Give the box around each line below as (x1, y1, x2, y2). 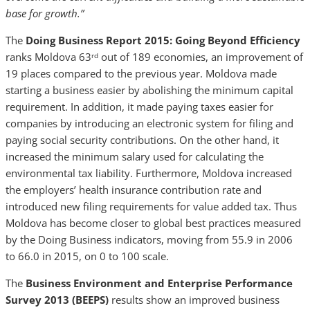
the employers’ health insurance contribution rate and (6, 183, 262, 197)
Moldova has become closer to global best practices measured (6, 216, 301, 230)
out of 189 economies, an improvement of (98, 50, 303, 64)
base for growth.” (6, 6, 84, 20)
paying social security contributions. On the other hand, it (6, 133, 279, 147)
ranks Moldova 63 (6, 50, 91, 64)
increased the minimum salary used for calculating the (6, 149, 264, 163)
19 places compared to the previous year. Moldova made (6, 66, 277, 80)
